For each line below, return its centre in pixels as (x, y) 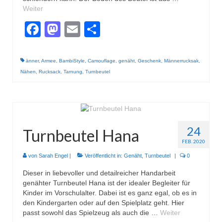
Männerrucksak (181, 61)
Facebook (76, 29)
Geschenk (149, 61)
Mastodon (96, 29)
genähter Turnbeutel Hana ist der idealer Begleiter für (107, 183)
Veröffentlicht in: (104, 155)
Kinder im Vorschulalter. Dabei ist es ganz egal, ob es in (110, 193)
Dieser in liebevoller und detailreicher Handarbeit (99, 173)
